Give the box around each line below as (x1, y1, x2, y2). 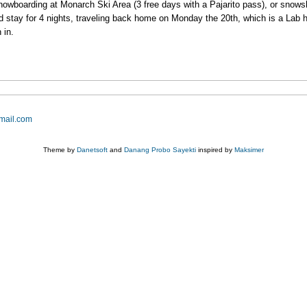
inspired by (196, 145, 234, 153)
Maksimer (234, 145, 264, 153)
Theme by (43, 145, 77, 153)
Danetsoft (77, 145, 108, 153)
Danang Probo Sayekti (124, 145, 196, 153)
